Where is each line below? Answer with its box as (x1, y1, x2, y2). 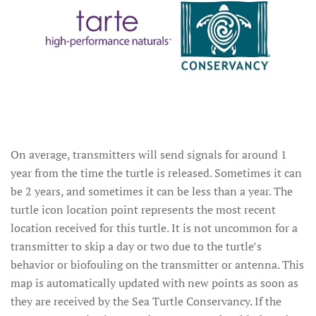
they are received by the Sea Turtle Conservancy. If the (11, 293, 281, 310)
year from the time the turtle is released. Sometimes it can (11, 165, 302, 181)
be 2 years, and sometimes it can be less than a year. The (11, 183, 293, 200)
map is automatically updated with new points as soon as (11, 275, 298, 291)
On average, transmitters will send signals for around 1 (11, 147, 287, 163)
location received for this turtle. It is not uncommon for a (11, 220, 298, 236)
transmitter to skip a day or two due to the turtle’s (11, 238, 262, 255)
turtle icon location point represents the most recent (11, 202, 276, 218)
